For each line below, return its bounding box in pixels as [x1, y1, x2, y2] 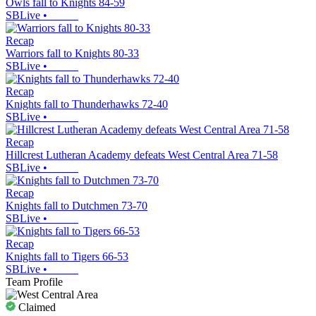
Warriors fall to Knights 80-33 [6, 47, 139, 59]
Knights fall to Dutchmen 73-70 [6, 199, 147, 212]
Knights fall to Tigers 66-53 [6, 250, 128, 262]
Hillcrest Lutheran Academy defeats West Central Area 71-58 [6, 148, 278, 161]
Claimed [16, 300, 56, 313]
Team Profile [6, 275, 63, 288]
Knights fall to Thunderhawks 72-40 [6, 97, 168, 110]
